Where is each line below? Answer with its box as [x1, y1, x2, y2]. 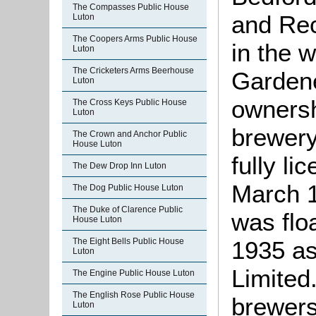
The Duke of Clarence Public [73, 205, 183, 214]
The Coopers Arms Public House [73, 34, 197, 44]
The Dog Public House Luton [73, 183, 183, 193]
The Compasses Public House [73, 2, 189, 12]
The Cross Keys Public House [73, 97, 187, 107]
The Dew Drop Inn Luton [73, 161, 166, 171]
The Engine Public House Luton [73, 268, 195, 278]
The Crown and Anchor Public [73, 129, 187, 139]
